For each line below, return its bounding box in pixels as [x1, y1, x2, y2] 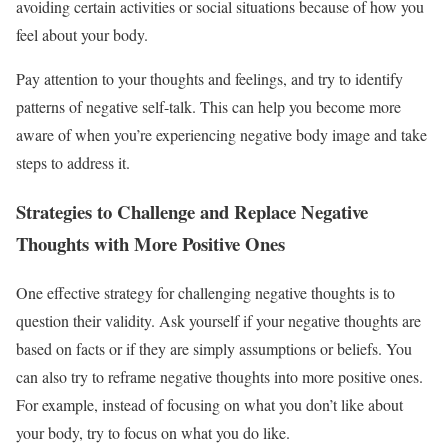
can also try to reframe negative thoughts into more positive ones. [16, 365, 423, 387]
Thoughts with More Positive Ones [16, 229, 285, 257]
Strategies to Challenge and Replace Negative [16, 197, 368, 225]
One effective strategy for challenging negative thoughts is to [16, 281, 395, 303]
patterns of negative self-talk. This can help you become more [16, 96, 401, 118]
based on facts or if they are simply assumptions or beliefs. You [16, 337, 412, 359]
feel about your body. [16, 24, 148, 46]
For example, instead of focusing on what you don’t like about [16, 393, 403, 415]
